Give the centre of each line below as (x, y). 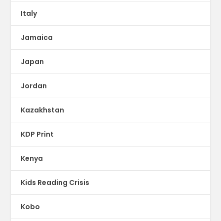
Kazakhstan (43, 110)
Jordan (34, 86)
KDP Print (37, 134)
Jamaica (37, 38)
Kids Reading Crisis (55, 183)
